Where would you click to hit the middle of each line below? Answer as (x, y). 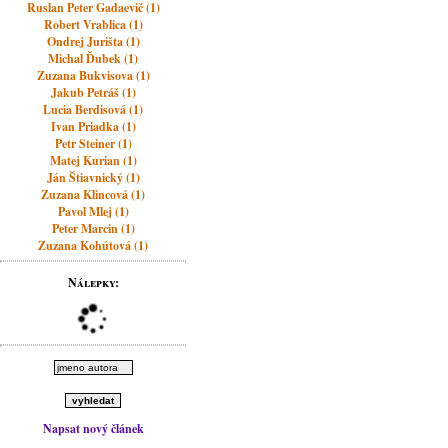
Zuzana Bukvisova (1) (93, 75)
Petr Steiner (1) (93, 143)
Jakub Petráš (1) (93, 92)
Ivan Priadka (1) (93, 126)
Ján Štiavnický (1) (93, 177)
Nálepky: (93, 282)
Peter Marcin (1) (93, 228)
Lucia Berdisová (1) (93, 109)
